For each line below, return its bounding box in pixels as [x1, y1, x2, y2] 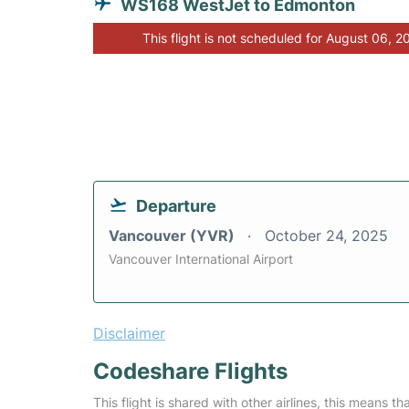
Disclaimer [93, 324, 165, 343]
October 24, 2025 [265, 226, 388, 246]
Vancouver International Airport [109, 251, 293, 267]
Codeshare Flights [93, 358, 288, 385]
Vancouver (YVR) [109, 226, 238, 246]
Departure [136, 196, 216, 216]
